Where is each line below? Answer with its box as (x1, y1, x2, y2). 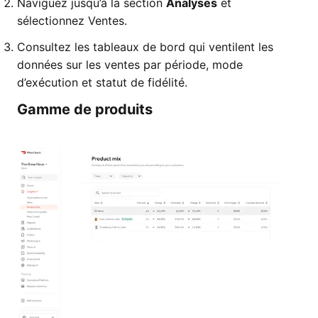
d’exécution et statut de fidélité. (17, 75, 187, 89)
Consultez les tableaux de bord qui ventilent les (17, 40, 273, 54)
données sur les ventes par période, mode (17, 57, 243, 72)
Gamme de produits (17, 101, 153, 118)
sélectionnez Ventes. (17, 13, 127, 28)
